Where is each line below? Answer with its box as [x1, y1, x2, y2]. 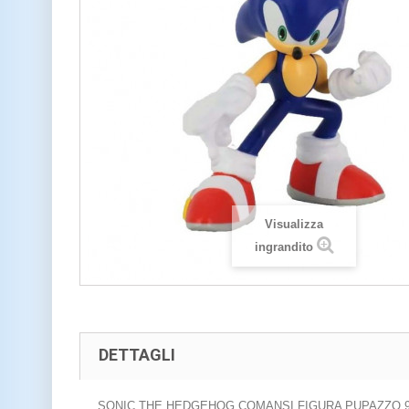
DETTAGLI [99, 344, 175, 364]
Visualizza [265, 217, 323, 232]
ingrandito [254, 240, 313, 255]
